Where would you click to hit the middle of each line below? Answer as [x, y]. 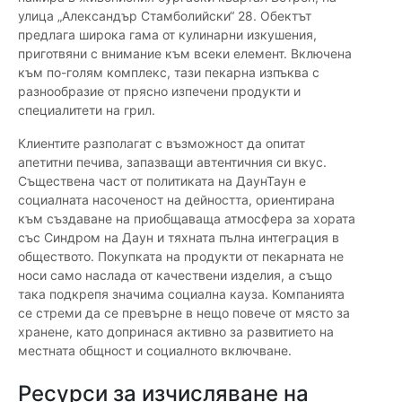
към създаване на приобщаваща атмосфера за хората [187, 219]
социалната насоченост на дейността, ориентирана [176, 200]
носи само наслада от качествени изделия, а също [175, 275]
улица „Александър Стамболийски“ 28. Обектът [165, 16]
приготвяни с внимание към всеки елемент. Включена [185, 54]
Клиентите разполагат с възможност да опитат [162, 144]
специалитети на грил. [87, 110]
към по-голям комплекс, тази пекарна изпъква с [169, 73]
